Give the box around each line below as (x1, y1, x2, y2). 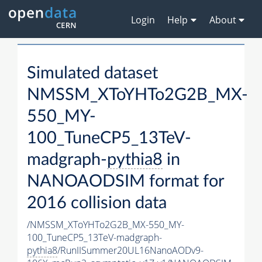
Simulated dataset (27, 65, 158, 82)
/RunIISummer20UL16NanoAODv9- (57, 244, 204, 257)
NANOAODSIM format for (27, 173, 224, 191)
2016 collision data (27, 195, 167, 212)
